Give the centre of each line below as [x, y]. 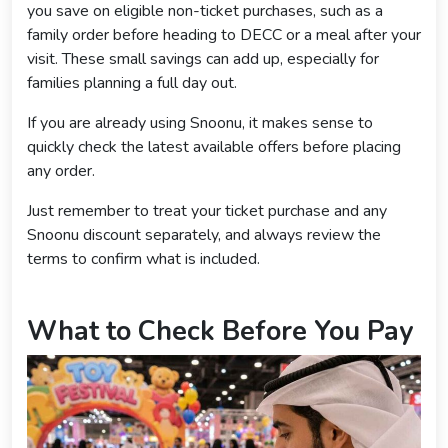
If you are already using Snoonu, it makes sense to [200, 123]
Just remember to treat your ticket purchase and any [207, 211]
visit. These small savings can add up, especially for [203, 59]
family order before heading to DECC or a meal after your [224, 35]
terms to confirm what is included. [143, 259]
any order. [61, 171]
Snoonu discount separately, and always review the [204, 235]
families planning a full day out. [132, 83]
